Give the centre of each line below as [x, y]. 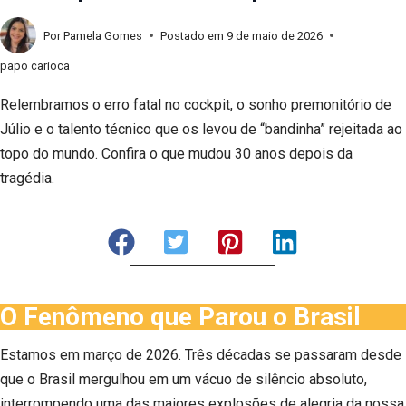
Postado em [193, 35]
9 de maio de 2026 [275, 35]
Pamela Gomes [103, 35]
